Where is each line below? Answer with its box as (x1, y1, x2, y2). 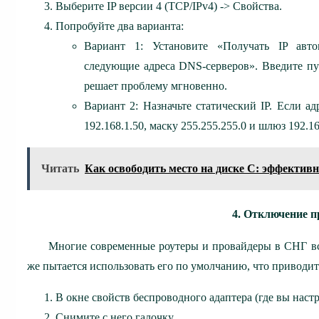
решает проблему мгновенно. (84, 79, 227, 92)
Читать (41, 162, 79, 174)
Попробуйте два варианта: (56, 19, 184, 32)
